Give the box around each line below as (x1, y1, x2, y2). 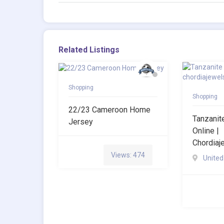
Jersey (68, 116, 93, 126)
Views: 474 (110, 150, 145, 159)
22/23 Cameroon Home (68, 104, 150, 114)
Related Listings (58, 45, 119, 55)
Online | (192, 126, 219, 136)
